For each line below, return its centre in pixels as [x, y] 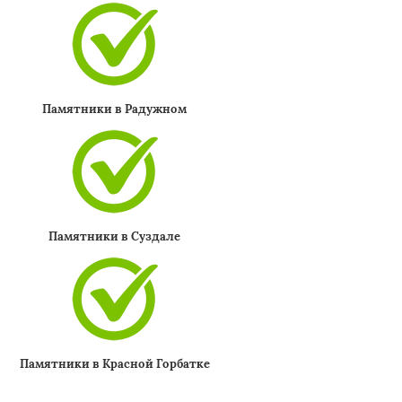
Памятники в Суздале [115, 236]
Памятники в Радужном [115, 109]
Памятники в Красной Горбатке [114, 364]
